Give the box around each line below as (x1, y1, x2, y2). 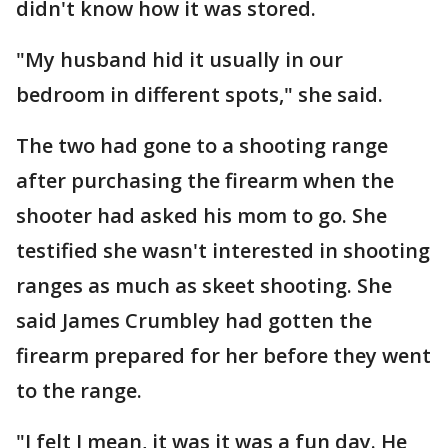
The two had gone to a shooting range (16, 132, 388, 159)
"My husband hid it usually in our (16, 46, 343, 73)
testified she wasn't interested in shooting (16, 237, 430, 264)
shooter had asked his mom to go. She (16, 202, 387, 229)
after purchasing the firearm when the (16, 167, 394, 194)
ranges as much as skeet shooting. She (16, 272, 392, 299)
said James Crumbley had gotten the (16, 307, 372, 334)
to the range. (16, 377, 147, 404)
